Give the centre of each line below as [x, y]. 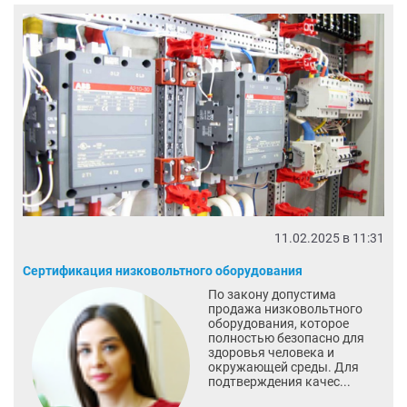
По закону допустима [272, 295]
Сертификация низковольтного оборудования [163, 271]
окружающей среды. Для [283, 367]
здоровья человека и [271, 353]
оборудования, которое [278, 324]
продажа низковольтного [285, 309]
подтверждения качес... [279, 382]
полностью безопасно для [286, 338]
